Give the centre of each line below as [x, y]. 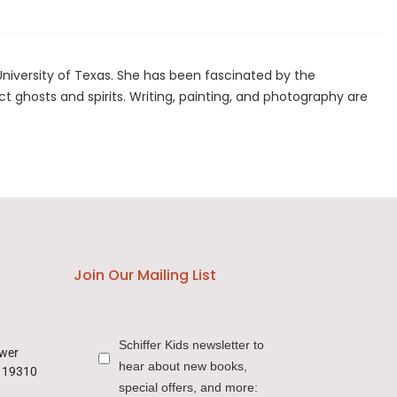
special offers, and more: [188, 388]
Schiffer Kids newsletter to [191, 345]
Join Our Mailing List [144, 276]
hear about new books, [183, 366]
